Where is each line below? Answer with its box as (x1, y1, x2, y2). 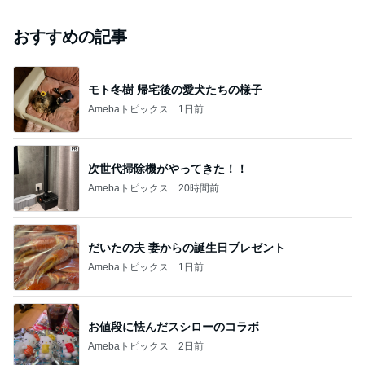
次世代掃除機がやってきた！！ (88, 161, 248, 175)
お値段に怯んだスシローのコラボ (88, 319, 259, 333)
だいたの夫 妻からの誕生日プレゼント (88, 240, 285, 254)
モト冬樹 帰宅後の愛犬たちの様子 (88, 82, 262, 96)
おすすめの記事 (13, 28, 127, 46)
